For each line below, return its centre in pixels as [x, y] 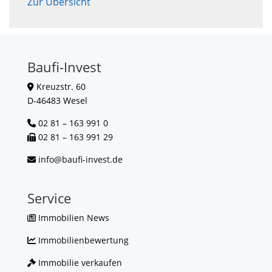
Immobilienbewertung [82, 240]
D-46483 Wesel [57, 100]
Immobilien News [72, 218]
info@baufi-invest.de [80, 159]
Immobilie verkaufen [79, 263]
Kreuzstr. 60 [59, 87]
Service [49, 198]
